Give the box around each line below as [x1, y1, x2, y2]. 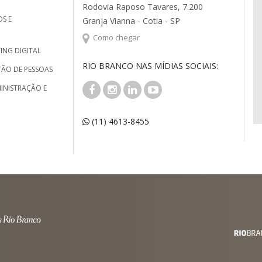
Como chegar [93, 32, 140, 43]
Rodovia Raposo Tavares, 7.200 [82, 1, 204, 12]
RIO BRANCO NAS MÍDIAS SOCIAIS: [82, 60, 219, 71]
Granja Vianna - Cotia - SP [82, 15, 181, 26]
